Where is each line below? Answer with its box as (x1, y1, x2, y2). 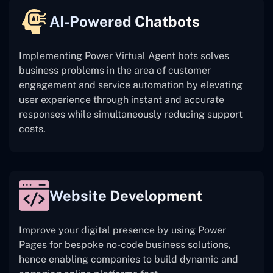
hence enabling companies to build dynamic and (19, 253, 238, 266)
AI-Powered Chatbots (49, 13, 200, 30)
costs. (19, 123, 46, 135)
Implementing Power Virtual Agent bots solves (19, 50, 229, 62)
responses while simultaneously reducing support (19, 108, 243, 121)
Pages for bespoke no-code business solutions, (19, 239, 231, 251)
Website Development (49, 187, 202, 205)
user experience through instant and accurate (19, 94, 224, 106)
